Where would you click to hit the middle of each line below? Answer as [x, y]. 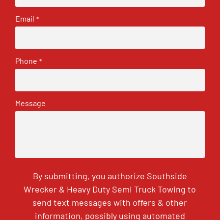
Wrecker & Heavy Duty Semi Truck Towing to [110, 189]
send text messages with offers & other [110, 202]
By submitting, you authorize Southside [110, 176]
